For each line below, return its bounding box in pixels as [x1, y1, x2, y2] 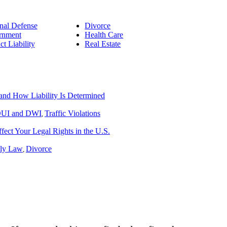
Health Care [85, 30, 124, 39]
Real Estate [85, 39, 121, 48]
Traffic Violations [45, 109, 100, 118]
